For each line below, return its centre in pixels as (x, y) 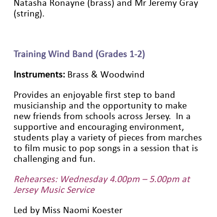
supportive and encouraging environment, (99, 127)
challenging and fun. (54, 159)
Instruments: (39, 74)
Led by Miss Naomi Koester (68, 210)
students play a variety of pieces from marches (108, 137)
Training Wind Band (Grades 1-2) (79, 54)
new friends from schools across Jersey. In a (102, 116)
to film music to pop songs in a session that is (106, 148)
